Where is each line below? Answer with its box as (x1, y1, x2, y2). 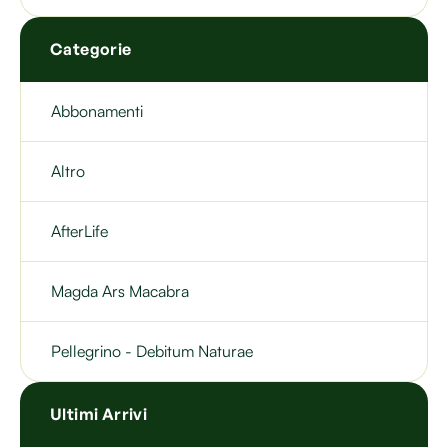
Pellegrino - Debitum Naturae (51, 341, 253, 362)
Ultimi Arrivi (50, 404, 148, 425)
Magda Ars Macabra (51, 281, 189, 302)
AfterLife (51, 221, 108, 242)
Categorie (50, 39, 132, 60)
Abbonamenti (51, 101, 143, 122)
